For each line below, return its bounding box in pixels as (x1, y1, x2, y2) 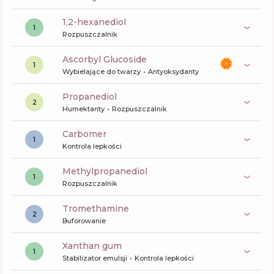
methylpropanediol (71, 166, 147, 177)
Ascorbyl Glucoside (68, 54, 147, 65)
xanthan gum (68, 240, 122, 251)
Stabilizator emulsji (62, 254, 127, 262)
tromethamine (68, 203, 129, 214)
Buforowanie (62, 217, 106, 225)
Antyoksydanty (148, 67, 199, 76)
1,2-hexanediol (68, 17, 126, 28)
